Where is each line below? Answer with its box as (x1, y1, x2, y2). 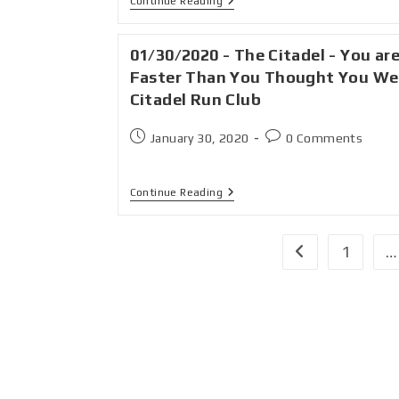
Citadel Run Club (129, 90, 261, 109)
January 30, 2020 (150, 131, 249, 145)
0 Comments (286, 131, 363, 145)
